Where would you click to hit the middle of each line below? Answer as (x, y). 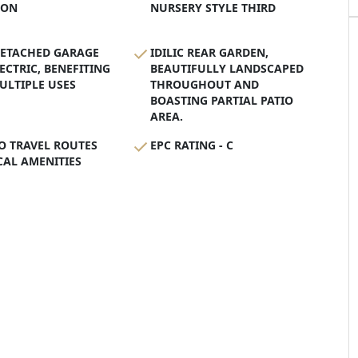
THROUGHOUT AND (205, 85)
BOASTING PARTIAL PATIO (222, 101)
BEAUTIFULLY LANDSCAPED (227, 69)
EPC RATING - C (192, 145)
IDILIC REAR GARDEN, (209, 53)
